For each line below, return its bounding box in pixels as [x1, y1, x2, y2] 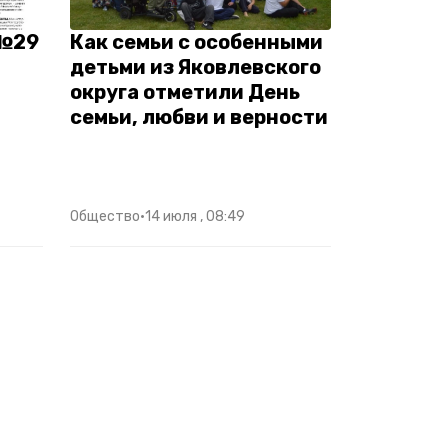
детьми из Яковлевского [70, 55, 321, 80]
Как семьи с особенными [70, 30, 323, 55]
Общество [70, 208, 140, 226]
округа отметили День [70, 80, 300, 105]
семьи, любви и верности [70, 105, 328, 130]
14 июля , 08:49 [145, 208, 245, 226]
